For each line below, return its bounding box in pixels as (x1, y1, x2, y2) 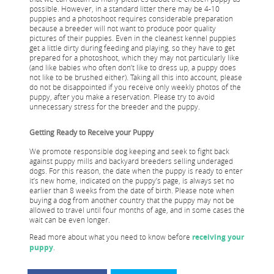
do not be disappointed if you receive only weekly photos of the (29, 82, 241, 92)
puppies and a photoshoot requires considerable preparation (29, 13, 233, 24)
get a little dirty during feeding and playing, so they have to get (29, 43, 235, 53)
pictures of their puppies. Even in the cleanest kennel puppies (29, 33, 236, 43)
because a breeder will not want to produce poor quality (29, 23, 216, 34)
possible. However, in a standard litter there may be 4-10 (29, 4, 220, 14)
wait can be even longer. (29, 215, 110, 225)
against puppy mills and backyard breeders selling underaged (29, 156, 233, 166)
